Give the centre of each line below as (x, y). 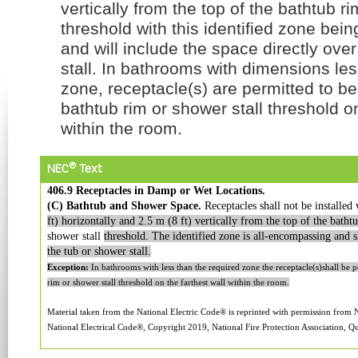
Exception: (68, 267)
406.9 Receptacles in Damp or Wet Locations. (156, 191)
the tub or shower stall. (99, 251)
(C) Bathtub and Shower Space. (124, 206)
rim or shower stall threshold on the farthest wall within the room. (168, 282)
